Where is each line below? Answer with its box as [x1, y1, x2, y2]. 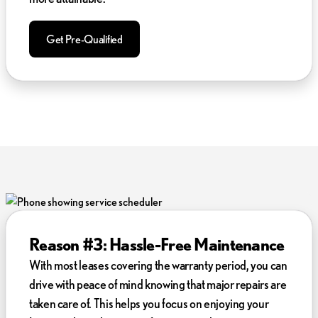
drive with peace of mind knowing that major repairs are [29, 276, 287, 291]
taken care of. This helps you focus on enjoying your [29, 295, 269, 310]
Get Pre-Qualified [46, 32, 123, 45]
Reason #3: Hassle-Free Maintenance [29, 234, 285, 254]
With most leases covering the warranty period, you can [29, 257, 287, 272]
